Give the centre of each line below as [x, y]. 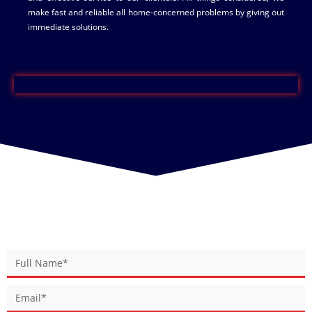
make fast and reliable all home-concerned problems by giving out [156, 12]
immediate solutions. [68, 27]
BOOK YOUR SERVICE [156, 227]
